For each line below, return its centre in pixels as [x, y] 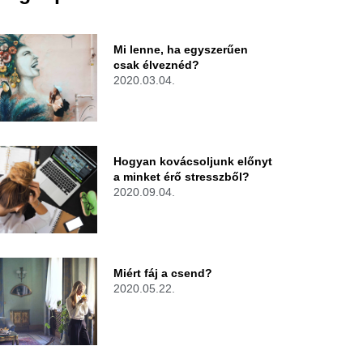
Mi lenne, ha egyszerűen [180, 50]
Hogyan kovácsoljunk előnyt [192, 162]
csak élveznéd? [156, 65]
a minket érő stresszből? [181, 177]
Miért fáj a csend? [162, 273]
